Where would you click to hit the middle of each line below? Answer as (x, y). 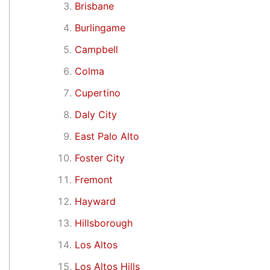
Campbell (96, 49)
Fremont (94, 179)
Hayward (95, 201)
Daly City (96, 114)
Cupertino (98, 93)
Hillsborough (104, 223)
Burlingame (100, 27)
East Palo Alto (107, 136)
